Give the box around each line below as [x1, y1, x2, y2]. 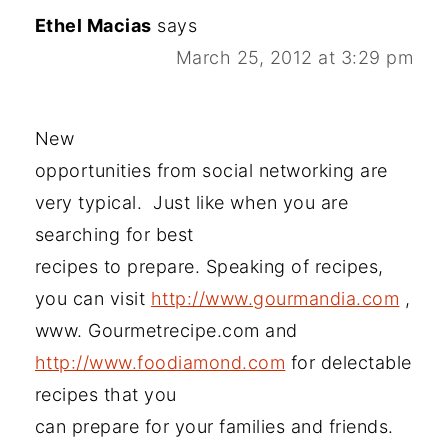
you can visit [34, 287, 151, 309]
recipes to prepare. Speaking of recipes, [34, 255, 384, 277]
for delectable [285, 351, 412, 373]
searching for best [34, 223, 194, 245]
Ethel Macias [34, 14, 152, 36]
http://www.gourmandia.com [150, 287, 400, 309]
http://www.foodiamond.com [34, 351, 286, 373]
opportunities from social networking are [34, 159, 388, 181]
